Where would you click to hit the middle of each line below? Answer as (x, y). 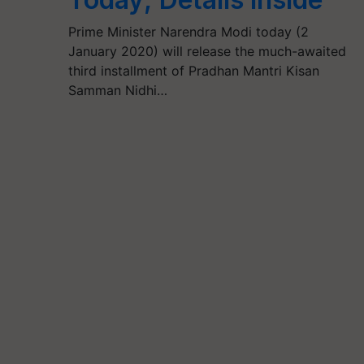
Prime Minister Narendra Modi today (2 (188, 32)
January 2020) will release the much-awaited (207, 52)
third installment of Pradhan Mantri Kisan (193, 71)
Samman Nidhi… (117, 91)
